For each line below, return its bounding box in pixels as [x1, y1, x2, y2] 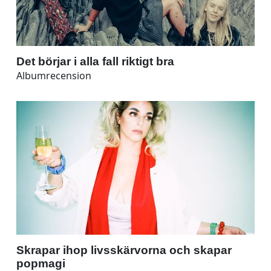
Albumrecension [16, 68, 91, 82]
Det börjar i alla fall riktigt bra [16, 54, 174, 68]
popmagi [16, 256, 65, 270]
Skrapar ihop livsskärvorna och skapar [16, 243, 232, 256]
